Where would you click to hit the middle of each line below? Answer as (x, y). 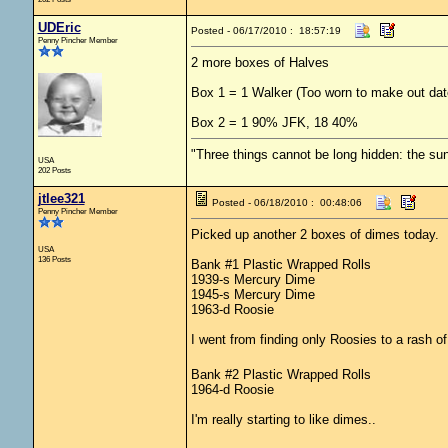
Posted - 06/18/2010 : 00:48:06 (286, 202)
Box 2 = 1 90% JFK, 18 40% (274, 122)
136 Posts (54, 259)
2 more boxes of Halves (259, 62)
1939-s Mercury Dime (252, 279)
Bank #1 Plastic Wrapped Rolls (280, 264)
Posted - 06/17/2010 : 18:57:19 (265, 30)
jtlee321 (61, 198)
